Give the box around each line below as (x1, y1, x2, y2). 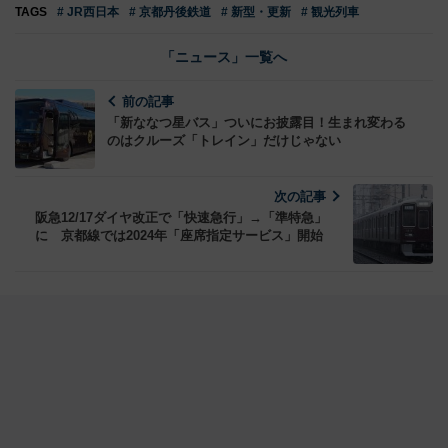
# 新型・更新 (221, 4, 291, 19)
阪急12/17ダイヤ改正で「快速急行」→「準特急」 (35, 209, 327, 225)
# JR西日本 (57, 4, 119, 19)
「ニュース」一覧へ (161, 48, 287, 65)
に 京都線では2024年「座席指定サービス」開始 (35, 227, 323, 243)
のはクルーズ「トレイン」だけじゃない (107, 132, 341, 148)
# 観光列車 (301, 4, 359, 19)
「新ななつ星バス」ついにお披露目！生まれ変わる (107, 114, 406, 130)
